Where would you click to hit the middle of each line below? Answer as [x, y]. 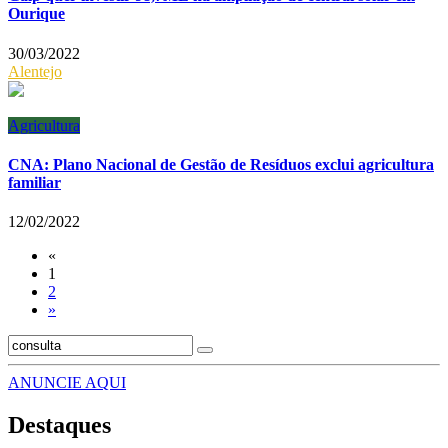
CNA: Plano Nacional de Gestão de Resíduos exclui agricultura [221, 164]
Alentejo [35, 71]
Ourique [36, 14]
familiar [34, 182]
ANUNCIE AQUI [67, 383]
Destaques [59, 425]
